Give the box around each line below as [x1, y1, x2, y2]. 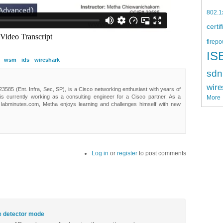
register [117, 150, 137, 157]
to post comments [137, 150, 186, 157]
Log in [92, 150, 109, 157]
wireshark [34, 57, 60, 63]
